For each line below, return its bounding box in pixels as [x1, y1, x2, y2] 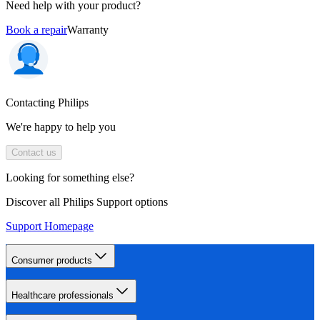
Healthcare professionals [11, 289, 114, 301]
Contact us [11, 146, 56, 158]
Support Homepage [6, 219, 94, 232]
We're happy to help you [6, 120, 116, 133]
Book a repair [6, 23, 67, 36]
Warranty [67, 23, 109, 36]
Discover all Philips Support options [6, 195, 168, 208]
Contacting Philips [6, 96, 89, 109]
